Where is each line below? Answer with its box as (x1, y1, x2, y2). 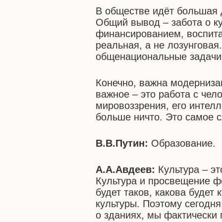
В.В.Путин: (96, 138, 149, 149)
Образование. (148, 138, 216, 149)
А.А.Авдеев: (96, 164, 156, 175)
